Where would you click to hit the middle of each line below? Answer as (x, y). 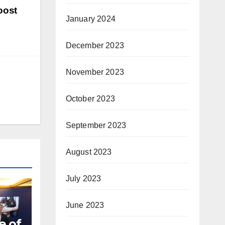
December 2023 (95, 46)
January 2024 (90, 19)
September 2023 (96, 126)
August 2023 (89, 152)
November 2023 (95, 72)
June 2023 (85, 205)
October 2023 (90, 99)
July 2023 (83, 179)
